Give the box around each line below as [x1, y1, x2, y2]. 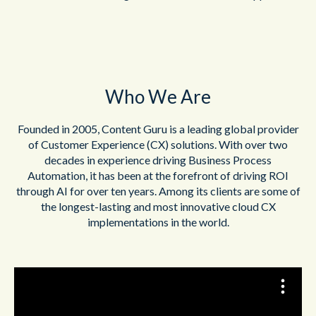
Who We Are [105, 85, 211, 109]
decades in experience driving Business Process [44, 153, 272, 167]
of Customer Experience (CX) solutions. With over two [28, 138, 288, 152]
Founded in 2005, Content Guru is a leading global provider [17, 122, 299, 136]
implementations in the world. [87, 215, 229, 229]
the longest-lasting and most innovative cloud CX [40, 200, 276, 214]
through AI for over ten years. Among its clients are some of [16, 184, 300, 198]
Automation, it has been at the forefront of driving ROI [28, 169, 288, 183]
